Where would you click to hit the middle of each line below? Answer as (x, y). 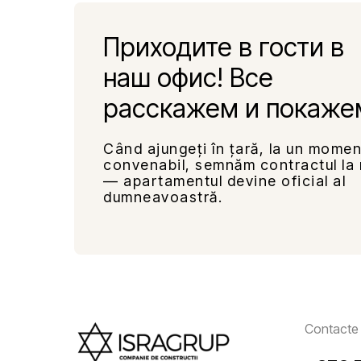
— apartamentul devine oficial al (224, 181)
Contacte (332, 329)
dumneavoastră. (163, 197)
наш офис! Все (188, 78)
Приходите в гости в (224, 47)
